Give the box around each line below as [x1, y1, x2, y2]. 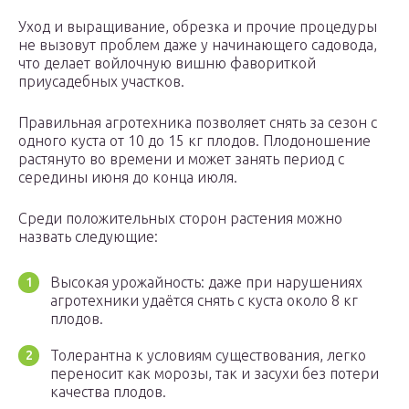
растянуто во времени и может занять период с [18, 151, 344, 168]
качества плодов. [50, 383, 166, 401]
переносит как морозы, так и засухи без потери [50, 365, 379, 383]
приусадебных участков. [18, 73, 184, 90]
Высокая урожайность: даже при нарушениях [50, 274, 362, 291]
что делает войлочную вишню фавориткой [18, 55, 316, 72]
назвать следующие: [18, 228, 158, 246]
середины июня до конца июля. [18, 169, 237, 186]
